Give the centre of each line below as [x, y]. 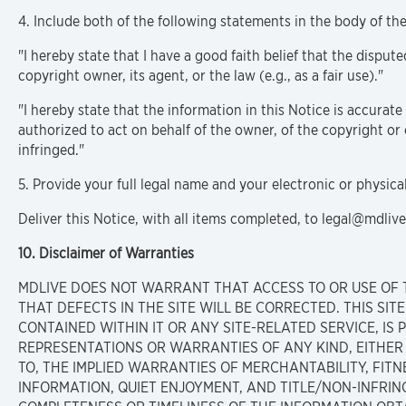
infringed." [51, 150]
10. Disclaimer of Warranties [106, 253]
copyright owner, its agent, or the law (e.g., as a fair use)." [201, 76]
